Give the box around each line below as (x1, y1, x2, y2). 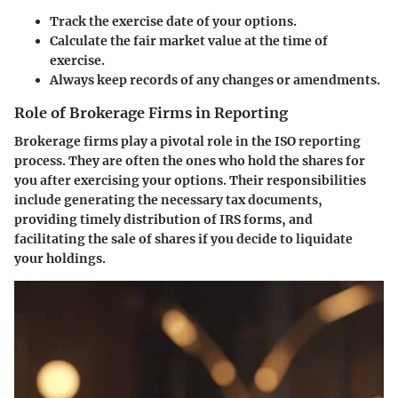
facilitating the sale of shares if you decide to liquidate (14, 231, 353, 248)
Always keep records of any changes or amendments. (50, 72, 380, 89)
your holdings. (14, 251, 106, 267)
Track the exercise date (50, 13, 194, 30)
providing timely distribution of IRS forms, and (14, 211, 313, 228)
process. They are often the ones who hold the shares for (14, 153, 365, 170)
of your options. (194, 13, 297, 30)
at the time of (242, 33, 328, 50)
